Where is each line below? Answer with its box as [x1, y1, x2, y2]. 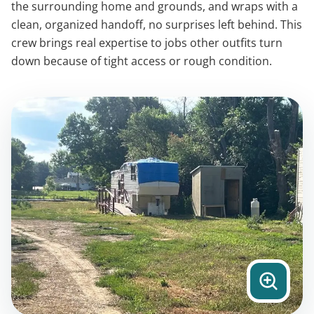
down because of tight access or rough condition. [11, 53, 272, 69]
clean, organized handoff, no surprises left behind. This [11, 16, 302, 32]
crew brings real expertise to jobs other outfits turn [11, 34, 282, 50]
